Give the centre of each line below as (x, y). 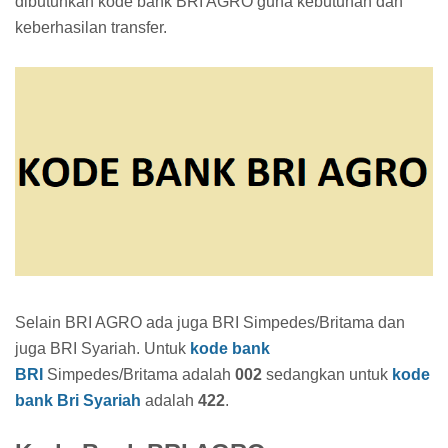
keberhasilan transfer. (91, 27)
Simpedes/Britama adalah (139, 374)
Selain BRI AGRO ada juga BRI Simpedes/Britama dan (210, 322)
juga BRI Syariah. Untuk (102, 348)
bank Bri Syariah (78, 400)
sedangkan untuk (327, 374)
